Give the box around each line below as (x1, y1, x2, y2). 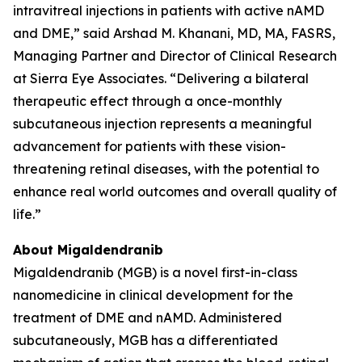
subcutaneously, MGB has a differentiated (13, 332, 278, 348)
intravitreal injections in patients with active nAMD (13, 2, 324, 19)
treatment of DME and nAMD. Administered (13, 309, 282, 326)
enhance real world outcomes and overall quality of (13, 183, 337, 200)
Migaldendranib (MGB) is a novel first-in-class (13, 264, 297, 280)
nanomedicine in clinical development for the (13, 287, 293, 303)
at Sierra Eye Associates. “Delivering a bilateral (13, 70, 309, 86)
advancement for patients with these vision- (13, 138, 286, 154)
